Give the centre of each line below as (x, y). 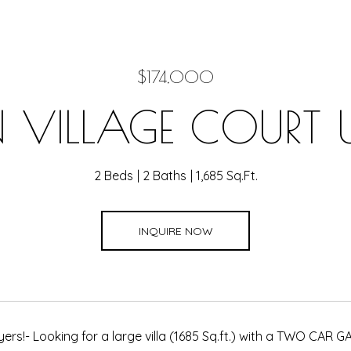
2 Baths (164, 175)
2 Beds (113, 175)
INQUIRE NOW (175, 231)
